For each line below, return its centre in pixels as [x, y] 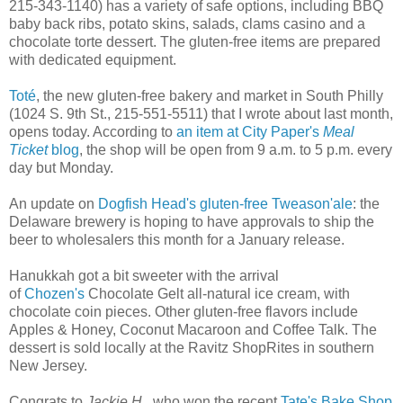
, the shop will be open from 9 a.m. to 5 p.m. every [236, 150]
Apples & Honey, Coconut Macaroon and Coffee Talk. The [193, 330]
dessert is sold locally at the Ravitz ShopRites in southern [192, 348]
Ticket [28, 150]
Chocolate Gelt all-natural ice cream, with [217, 294]
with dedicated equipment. [93, 60]
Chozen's [54, 294]
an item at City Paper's [250, 132]
